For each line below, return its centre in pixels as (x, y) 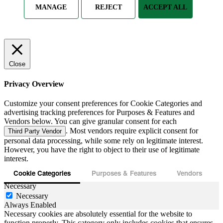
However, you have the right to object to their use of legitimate (102, 150)
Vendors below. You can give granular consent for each (90, 121)
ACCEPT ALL (166, 7)
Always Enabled (30, 205)
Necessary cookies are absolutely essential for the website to (98, 214)
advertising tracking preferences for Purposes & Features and (99, 112)
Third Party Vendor (35, 131)
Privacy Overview (34, 84)
